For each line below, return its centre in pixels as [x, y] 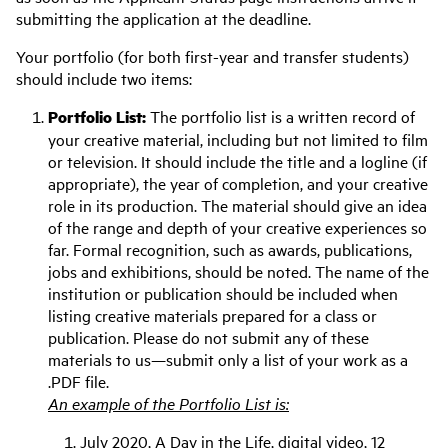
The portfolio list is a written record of [282, 116]
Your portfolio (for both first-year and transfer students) [212, 56]
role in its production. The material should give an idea [237, 205]
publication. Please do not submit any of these [208, 337]
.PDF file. [78, 381]
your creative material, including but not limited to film [238, 139]
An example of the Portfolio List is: [168, 403]
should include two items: [104, 78]
